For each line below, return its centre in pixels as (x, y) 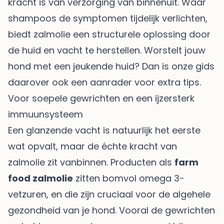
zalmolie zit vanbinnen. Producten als (91, 162)
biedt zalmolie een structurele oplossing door (109, 34)
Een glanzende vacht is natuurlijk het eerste (104, 130)
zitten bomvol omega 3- (129, 178)
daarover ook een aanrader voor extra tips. (104, 82)
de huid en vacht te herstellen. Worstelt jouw (107, 50)
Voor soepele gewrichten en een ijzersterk (101, 98)
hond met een (40, 66)
